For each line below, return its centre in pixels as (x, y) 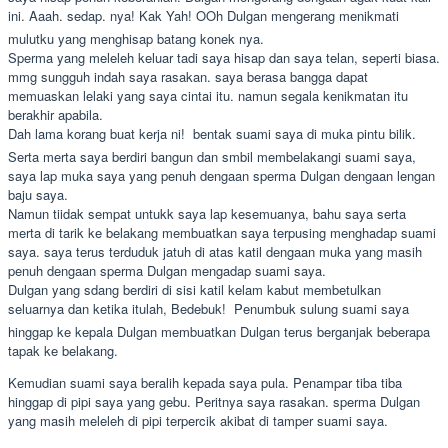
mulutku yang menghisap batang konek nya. (136, 38)
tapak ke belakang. (63, 350)
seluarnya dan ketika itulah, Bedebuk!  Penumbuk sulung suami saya (208, 308)
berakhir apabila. (55, 114)
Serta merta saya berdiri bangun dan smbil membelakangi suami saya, (212, 156)
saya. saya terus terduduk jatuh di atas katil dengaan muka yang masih (215, 251)
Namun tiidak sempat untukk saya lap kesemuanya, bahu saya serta (207, 213)
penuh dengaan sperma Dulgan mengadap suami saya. (167, 270)
